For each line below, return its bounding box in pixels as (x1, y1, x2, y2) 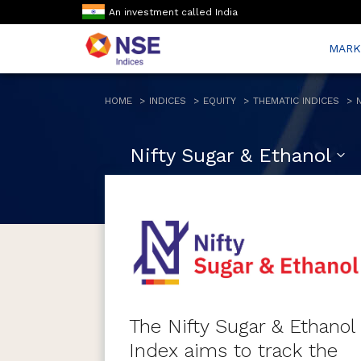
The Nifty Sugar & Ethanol (128, 315, 355, 338)
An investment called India (109, 6, 238, 18)
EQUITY (203, 95, 236, 106)
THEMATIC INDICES (253, 95, 339, 106)
